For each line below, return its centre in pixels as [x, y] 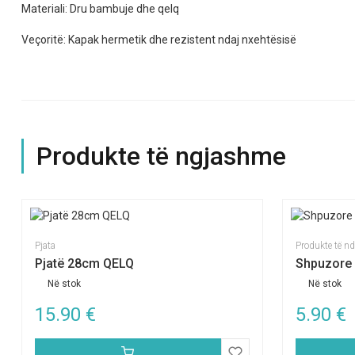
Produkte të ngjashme [161, 156]
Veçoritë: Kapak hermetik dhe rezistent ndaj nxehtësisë [159, 40]
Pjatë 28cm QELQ [84, 263]
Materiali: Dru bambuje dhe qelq [100, 9]
